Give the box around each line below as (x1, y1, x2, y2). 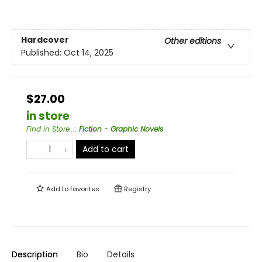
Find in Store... (26, 124, 75, 134)
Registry (122, 184, 151, 194)
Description (12, 249, 58, 260)
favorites (70, 184, 99, 194)
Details (107, 249, 135, 260)
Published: (21, 47, 64, 59)
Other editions (164, 35, 221, 47)
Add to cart (82, 143, 129, 155)
